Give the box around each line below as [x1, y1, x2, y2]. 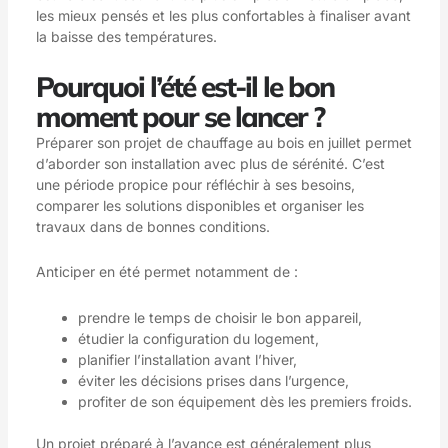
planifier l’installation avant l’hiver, [77, 350, 297, 368]
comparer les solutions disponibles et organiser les [35, 196, 364, 214]
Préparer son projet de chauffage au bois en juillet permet [35, 133, 412, 151]
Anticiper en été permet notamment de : [35, 263, 298, 281]
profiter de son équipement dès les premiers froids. [77, 392, 412, 410]
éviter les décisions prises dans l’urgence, [77, 371, 349, 389]
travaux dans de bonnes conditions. [35, 217, 270, 235]
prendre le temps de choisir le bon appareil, [77, 308, 362, 326]
